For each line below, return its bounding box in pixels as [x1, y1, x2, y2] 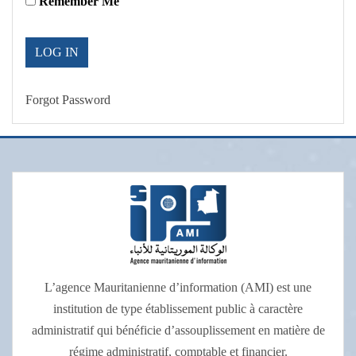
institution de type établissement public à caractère [53, 301, 303, 315]
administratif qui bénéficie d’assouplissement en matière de [31, 323, 325, 337]
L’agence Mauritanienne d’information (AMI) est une [44, 280, 311, 294]
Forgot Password [25, 92, 110, 106]
